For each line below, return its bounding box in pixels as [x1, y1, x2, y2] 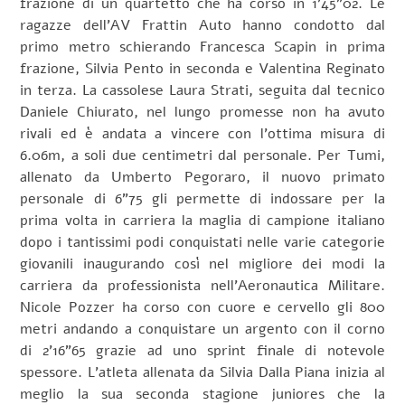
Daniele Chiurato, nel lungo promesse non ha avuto [20, 101, 385, 122]
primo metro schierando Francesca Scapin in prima [20, 36, 385, 57]
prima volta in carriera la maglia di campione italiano [20, 210, 385, 231]
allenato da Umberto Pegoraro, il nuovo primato [20, 166, 385, 187]
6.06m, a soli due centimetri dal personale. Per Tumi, [20, 145, 385, 165]
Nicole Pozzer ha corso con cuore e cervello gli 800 [20, 297, 385, 317]
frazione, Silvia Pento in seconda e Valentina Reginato [20, 58, 385, 79]
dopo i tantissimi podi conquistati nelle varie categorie [20, 231, 385, 252]
